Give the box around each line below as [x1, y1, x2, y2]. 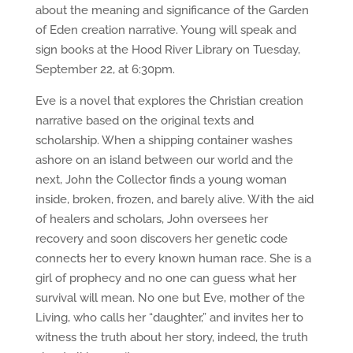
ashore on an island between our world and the [35, 153, 293, 167]
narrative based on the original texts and [35, 113, 254, 128]
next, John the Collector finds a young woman [35, 173, 287, 187]
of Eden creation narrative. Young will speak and [35, 23, 296, 37]
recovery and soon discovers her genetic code [35, 232, 288, 246]
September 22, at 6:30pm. [35, 62, 175, 76]
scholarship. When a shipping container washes [35, 133, 292, 147]
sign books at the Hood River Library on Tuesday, [35, 43, 300, 57]
